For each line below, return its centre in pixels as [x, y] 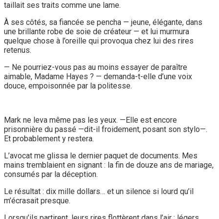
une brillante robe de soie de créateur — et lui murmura [97, 31]
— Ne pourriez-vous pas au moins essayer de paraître [96, 67]
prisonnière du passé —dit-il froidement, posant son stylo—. [106, 129]
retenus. [18, 50]
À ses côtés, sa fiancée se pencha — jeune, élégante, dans [103, 22]
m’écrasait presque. [37, 200]
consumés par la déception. [51, 174]
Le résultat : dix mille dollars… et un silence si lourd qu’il [99, 191]
